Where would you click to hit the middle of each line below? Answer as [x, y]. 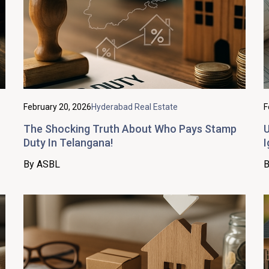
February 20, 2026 [57, 107]
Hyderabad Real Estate [134, 107]
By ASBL [42, 164]
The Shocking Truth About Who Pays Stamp [130, 128]
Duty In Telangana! [68, 142]
